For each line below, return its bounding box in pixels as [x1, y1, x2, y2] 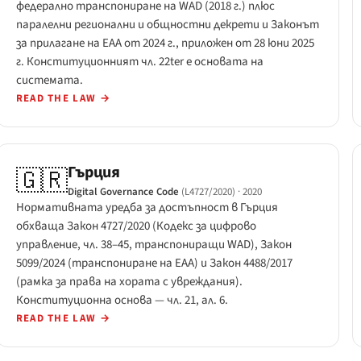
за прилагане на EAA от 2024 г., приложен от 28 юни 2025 [15, 34, 314, 52]
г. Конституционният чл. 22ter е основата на [15, 52, 263, 70]
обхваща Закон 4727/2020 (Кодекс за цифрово [15, 218, 256, 235]
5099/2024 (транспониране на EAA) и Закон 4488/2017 [15, 255, 293, 272]
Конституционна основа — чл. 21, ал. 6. [15, 292, 228, 309]
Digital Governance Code [67, 185, 179, 200]
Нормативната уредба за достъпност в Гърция [15, 199, 278, 217]
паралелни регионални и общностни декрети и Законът [15, 15, 319, 33]
